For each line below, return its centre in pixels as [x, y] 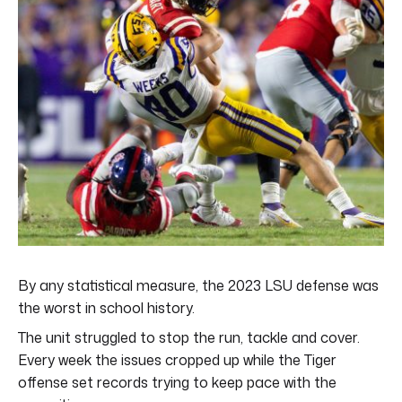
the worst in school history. [106, 307]
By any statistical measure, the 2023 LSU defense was [198, 285]
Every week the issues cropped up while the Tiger [177, 359]
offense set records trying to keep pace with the [177, 382]
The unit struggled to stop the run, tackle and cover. [189, 337]
